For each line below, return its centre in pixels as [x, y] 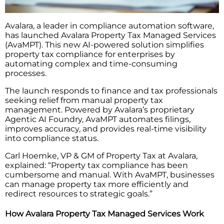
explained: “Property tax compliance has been [96, 165]
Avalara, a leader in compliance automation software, [109, 25]
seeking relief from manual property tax [84, 100]
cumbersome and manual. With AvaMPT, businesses [110, 174]
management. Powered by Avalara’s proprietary [100, 109]
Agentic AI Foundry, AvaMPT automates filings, [98, 119]
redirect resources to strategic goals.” [79, 193]
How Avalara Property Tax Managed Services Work [104, 213]
